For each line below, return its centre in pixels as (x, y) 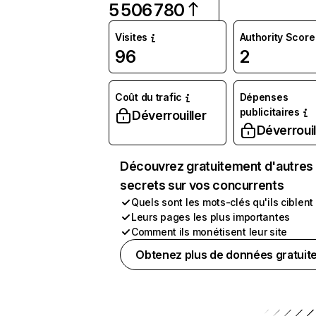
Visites (132, 37)
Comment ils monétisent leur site (209, 232)
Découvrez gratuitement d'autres (217, 166)
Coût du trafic (149, 97)
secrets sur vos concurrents (202, 185)
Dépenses (264, 97)
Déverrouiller (169, 115)
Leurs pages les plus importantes (211, 217)
